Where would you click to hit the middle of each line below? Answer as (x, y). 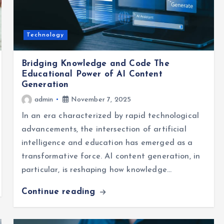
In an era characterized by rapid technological (110, 116)
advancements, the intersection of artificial (104, 129)
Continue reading (60, 191)
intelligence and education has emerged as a (107, 143)
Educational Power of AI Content (92, 74)
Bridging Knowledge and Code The (95, 63)
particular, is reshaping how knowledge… (96, 170)
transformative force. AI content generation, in (111, 156)
